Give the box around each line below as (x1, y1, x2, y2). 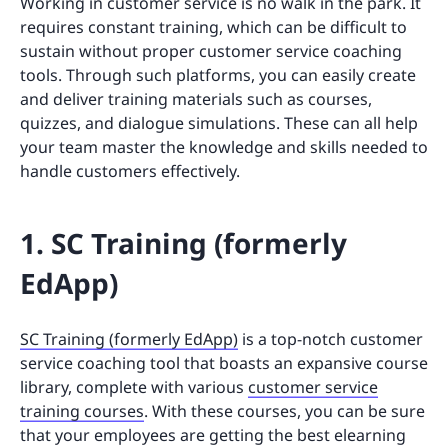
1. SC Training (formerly (20, 223, 347, 262)
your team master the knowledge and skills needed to (20, 135, 428, 158)
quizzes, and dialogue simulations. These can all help (20, 111, 418, 134)
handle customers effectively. (20, 159, 240, 182)
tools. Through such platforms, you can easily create (20, 63, 416, 86)
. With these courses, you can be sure (144, 399, 425, 422)
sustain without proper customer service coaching (20, 39, 402, 62)
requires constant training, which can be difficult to (20, 15, 407, 38)
